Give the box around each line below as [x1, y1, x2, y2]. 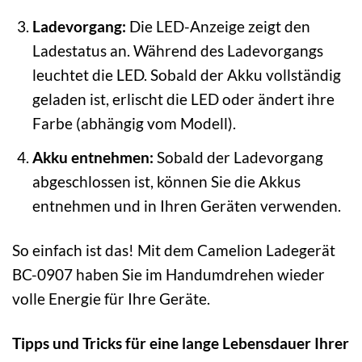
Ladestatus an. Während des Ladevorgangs [32, 41, 323, 61]
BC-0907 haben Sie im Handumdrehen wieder [12, 264, 325, 284]
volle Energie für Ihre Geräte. [12, 288, 210, 308]
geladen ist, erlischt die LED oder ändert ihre [32, 90, 335, 109]
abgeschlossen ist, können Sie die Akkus [32, 171, 301, 191]
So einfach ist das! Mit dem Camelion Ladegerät [12, 240, 335, 259]
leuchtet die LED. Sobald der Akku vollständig [32, 65, 341, 85]
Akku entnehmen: [32, 147, 154, 166]
